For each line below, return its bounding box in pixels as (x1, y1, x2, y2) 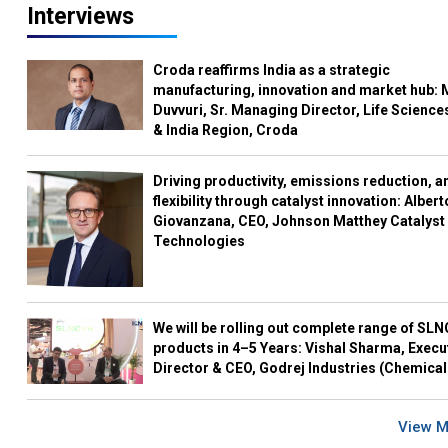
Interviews (27, 3, 134, 30)
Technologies (153, 233, 246, 249)
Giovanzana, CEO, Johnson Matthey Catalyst (153, 213, 446, 229)
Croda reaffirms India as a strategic (153, 62, 391, 78)
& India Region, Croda (153, 122, 299, 138)
